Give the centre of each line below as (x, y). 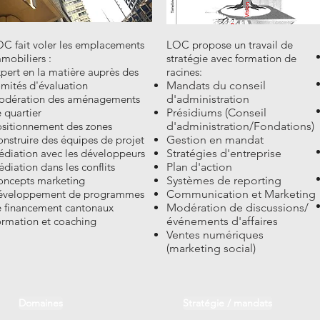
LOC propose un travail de (230, 44)
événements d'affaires (222, 221)
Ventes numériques (215, 234)
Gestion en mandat (215, 139)
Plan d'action (199, 166)
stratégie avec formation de (231, 58)
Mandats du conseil (216, 85)
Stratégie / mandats (227, 303)
